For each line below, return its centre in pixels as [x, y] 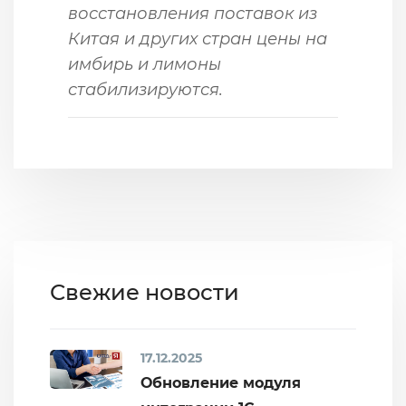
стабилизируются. [145, 89]
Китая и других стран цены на [198, 39]
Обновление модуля [221, 382]
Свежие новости [145, 292]
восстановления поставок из [193, 13]
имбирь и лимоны [145, 64]
